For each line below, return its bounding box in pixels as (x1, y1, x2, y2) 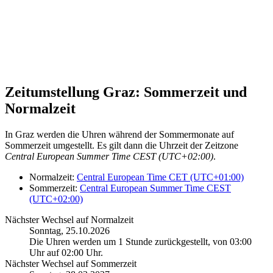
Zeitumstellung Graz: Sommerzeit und (5, 83, 247, 100)
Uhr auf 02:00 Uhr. (29, 247, 103, 258)
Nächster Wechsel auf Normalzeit (5, 214, 133, 225)
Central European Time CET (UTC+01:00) (77, 171, 244, 182)
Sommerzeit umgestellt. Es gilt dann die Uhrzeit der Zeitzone (5, 140, 238, 151)
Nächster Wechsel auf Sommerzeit (5, 258, 136, 269)
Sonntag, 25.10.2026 (29, 225, 110, 236)
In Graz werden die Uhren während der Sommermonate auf (5, 129, 234, 140)
